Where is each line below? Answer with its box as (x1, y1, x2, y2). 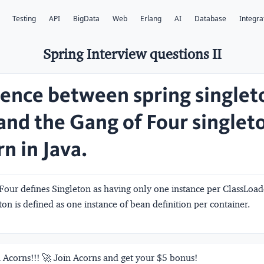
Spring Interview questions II (42, 45, 222, 63)
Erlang (140, 14, 161, 24)
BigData (73, 14, 100, 24)
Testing (12, 14, 36, 24)
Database (194, 14, 226, 24)
